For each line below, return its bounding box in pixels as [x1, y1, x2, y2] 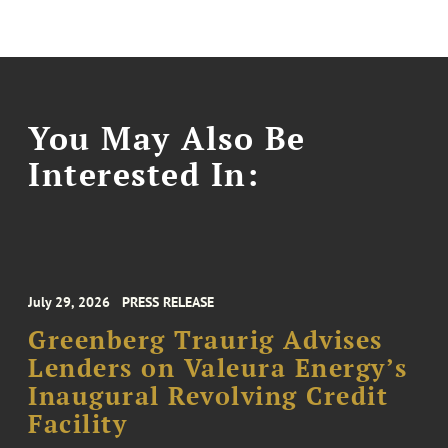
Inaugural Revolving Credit [28, 379, 389, 412]
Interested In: [28, 153, 260, 195]
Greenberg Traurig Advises [28, 323, 383, 356]
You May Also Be [28, 117, 306, 159]
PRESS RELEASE [122, 292, 215, 311]
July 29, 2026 [28, 292, 111, 311]
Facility [28, 407, 128, 440]
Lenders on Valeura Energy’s [28, 351, 408, 384]
